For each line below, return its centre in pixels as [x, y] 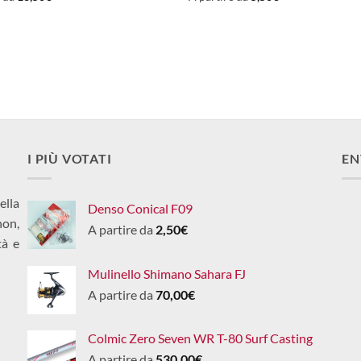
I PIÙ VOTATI [70, 159]
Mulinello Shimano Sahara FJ [167, 273]
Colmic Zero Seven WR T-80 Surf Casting [200, 338]
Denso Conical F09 [140, 208]
